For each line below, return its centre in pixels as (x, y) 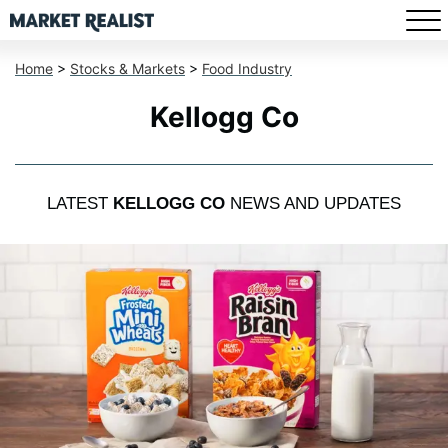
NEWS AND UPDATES (313, 204)
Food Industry (247, 68)
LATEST (80, 204)
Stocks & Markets (127, 68)
